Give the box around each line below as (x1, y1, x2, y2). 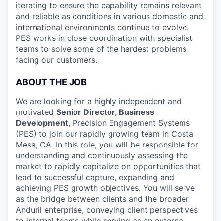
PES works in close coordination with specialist (16, 33, 192, 43)
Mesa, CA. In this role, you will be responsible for (16, 140, 198, 149)
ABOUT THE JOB (16, 77, 87, 87)
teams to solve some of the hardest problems (16, 44, 186, 54)
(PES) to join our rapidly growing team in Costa (16, 129, 193, 139)
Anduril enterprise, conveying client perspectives (16, 205, 198, 215)
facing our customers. (16, 55, 97, 65)
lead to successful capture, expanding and (16, 172, 174, 182)
